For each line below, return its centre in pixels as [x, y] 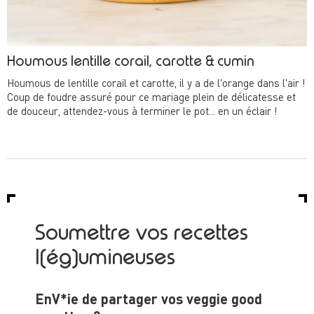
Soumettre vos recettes [142, 234]
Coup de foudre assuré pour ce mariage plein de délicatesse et [151, 99]
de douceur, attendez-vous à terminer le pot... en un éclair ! [142, 113]
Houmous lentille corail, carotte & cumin [131, 62]
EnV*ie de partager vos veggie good [149, 301]
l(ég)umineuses [105, 259]
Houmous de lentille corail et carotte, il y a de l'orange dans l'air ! [156, 85]
